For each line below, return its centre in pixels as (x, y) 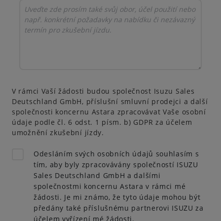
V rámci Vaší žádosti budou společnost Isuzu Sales (103, 91)
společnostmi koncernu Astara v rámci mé (110, 186)
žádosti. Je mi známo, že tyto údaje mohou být (117, 197)
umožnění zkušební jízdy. (58, 132)
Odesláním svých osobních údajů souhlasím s (116, 154)
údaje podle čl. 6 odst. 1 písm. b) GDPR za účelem (102, 122)
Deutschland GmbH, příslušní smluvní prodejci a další (110, 101)
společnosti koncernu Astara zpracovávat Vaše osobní (109, 112)
